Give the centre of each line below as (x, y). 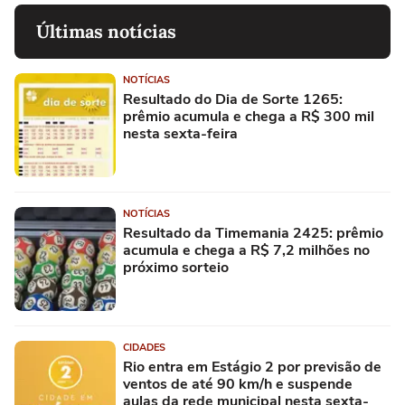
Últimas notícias (106, 32)
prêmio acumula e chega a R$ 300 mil (249, 117)
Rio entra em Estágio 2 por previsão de (252, 367)
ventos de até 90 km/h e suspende (238, 385)
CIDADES (144, 348)
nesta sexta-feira (180, 134)
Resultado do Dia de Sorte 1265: (233, 100)
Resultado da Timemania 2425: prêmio (253, 234)
